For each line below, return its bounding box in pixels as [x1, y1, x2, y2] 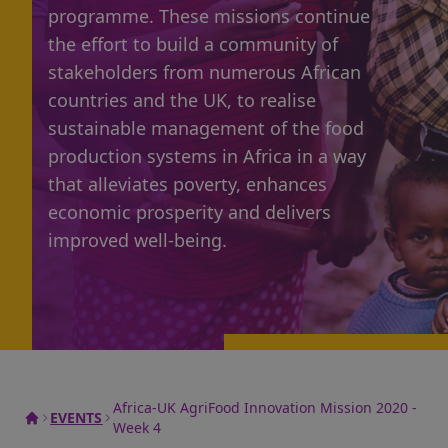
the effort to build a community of [48, 32, 338, 56]
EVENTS [50, 408, 103, 427]
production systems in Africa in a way [48, 144, 366, 168]
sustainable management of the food [48, 116, 364, 140]
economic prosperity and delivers [48, 200, 331, 224]
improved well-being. [48, 228, 227, 252]
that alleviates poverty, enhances [48, 172, 327, 196]
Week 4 [112, 418, 161, 437]
